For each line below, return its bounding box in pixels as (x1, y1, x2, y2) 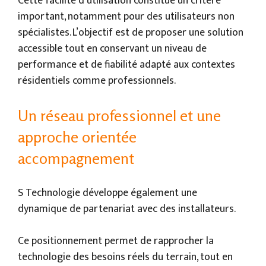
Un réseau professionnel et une (18, 106, 221, 125)
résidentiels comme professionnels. (18, 71, 176, 90)
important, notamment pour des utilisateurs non (18, 7, 235, 26)
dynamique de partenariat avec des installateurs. (18, 199, 236, 218)
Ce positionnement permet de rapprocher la (18, 232, 214, 250)
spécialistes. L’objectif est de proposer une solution (18, 23, 243, 42)
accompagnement (18, 148, 134, 167)
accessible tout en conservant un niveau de (18, 39, 207, 58)
